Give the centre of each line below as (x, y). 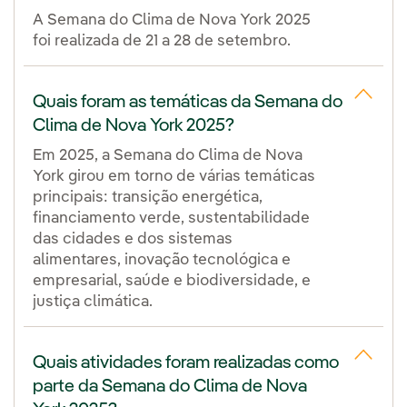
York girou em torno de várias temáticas (174, 176)
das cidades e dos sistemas (133, 239)
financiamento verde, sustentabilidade (171, 218)
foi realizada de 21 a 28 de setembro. (162, 41)
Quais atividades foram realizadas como (186, 363)
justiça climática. (93, 302)
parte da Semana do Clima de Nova (170, 387)
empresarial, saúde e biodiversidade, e (172, 281)
